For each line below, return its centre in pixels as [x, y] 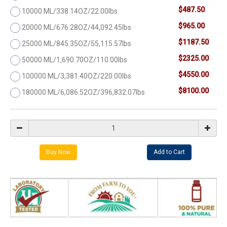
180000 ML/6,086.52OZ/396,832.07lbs [83, 92]
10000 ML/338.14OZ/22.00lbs [70, 11]
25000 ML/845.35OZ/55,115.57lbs [77, 43]
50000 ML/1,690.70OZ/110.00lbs [74, 60]
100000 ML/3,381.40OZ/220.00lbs [77, 76]
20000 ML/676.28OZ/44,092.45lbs [77, 27]
